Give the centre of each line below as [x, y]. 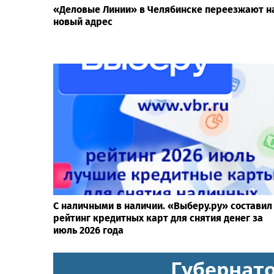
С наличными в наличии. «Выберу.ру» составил [163, 206]
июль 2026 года [88, 230]
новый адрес [83, 22]
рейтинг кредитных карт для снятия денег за [158, 218]
